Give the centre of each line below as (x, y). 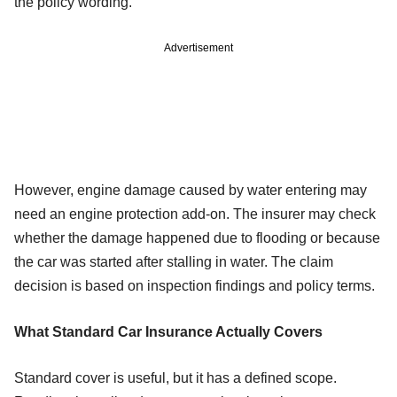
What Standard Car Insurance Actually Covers (168, 331)
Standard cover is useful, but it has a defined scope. (175, 378)
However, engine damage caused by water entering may (191, 190)
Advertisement (198, 47)
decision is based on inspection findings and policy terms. (195, 285)
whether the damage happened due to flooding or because (197, 237)
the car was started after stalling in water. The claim (174, 261)
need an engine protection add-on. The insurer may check (195, 214)
